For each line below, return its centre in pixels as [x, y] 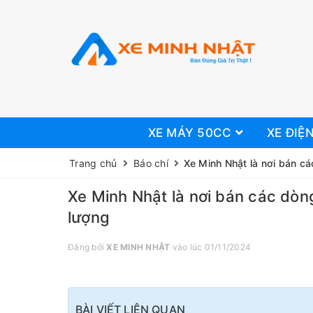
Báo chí [151, 163]
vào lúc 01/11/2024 [210, 247]
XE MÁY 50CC [191, 133]
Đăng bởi [87, 247]
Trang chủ [93, 163]
